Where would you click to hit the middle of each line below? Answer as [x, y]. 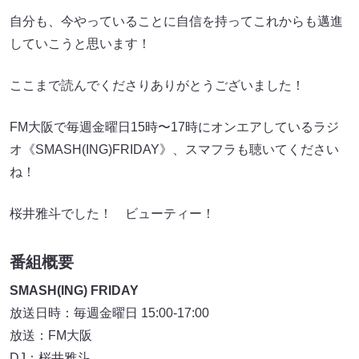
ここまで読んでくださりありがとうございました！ [157, 85]
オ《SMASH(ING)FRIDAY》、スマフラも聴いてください [174, 149]
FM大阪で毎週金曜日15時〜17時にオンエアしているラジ [174, 127]
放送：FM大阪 [51, 336]
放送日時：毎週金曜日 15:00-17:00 [109, 313]
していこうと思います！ [80, 44]
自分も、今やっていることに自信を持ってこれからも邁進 [176, 21]
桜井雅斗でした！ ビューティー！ [112, 214]
